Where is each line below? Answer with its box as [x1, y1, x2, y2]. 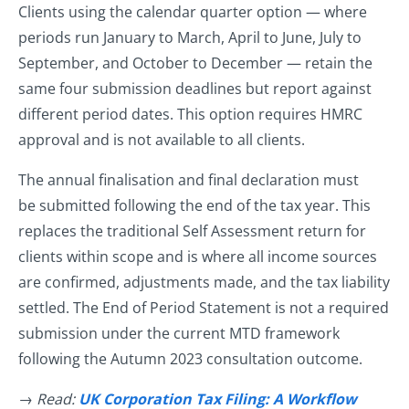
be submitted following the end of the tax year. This [18, 195, 371, 216]
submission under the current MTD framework [18, 323, 340, 344]
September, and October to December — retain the [18, 53, 372, 74]
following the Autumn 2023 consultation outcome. [18, 349, 366, 370]
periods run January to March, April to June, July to [18, 27, 362, 48]
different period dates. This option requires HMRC [18, 104, 362, 125]
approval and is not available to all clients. [18, 130, 309, 151]
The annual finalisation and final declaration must [18, 170, 359, 191]
